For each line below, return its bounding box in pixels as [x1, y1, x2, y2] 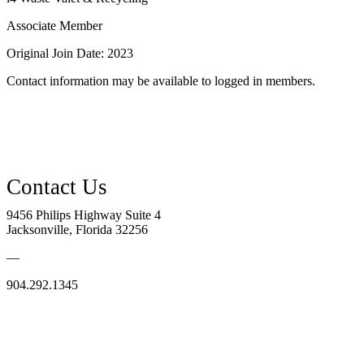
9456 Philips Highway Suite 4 [6, 207, 161, 222]
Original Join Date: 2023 [6, 45, 133, 60]
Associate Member [6, 18, 102, 32]
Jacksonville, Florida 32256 [6, 222, 148, 236]
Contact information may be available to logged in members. [6, 73, 315, 88]
